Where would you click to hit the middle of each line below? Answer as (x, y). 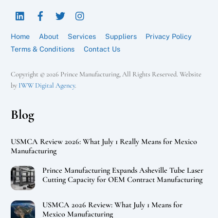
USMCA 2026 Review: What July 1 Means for (112, 205)
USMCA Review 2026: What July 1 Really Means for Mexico (104, 141)
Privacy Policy (168, 36)
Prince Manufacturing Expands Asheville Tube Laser (123, 170)
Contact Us (102, 49)
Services (82, 36)
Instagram (106, 10)
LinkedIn (44, 10)
